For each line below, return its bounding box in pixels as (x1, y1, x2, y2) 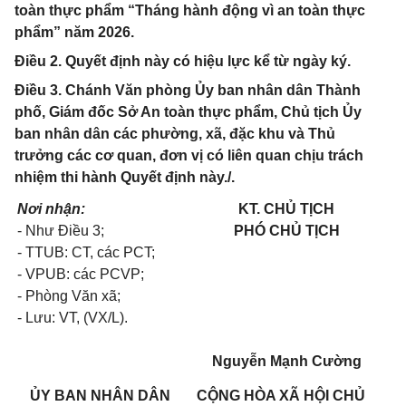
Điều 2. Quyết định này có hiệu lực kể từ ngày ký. (14, 53, 351, 70)
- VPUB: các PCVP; (17, 266, 144, 283)
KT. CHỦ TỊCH (238, 201, 334, 217)
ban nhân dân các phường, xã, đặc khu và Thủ (14, 126, 335, 142)
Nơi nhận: (17, 201, 85, 217)
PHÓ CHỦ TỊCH (233, 223, 340, 239)
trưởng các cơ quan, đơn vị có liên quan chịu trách (14, 148, 363, 164)
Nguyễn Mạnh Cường (211, 353, 362, 370)
